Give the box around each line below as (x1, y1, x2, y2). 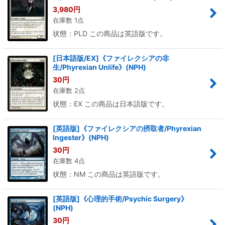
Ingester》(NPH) (53, 133, 109, 142)
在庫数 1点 (53, 16, 84, 24)
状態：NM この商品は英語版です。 (53, 170, 165, 178)
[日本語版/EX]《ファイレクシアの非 (53, 54, 169, 62)
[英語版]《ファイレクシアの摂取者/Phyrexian (53, 124, 201, 133)
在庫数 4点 (53, 157, 85, 165)
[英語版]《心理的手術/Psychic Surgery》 (53, 194, 188, 203)
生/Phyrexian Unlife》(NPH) (53, 63, 146, 71)
